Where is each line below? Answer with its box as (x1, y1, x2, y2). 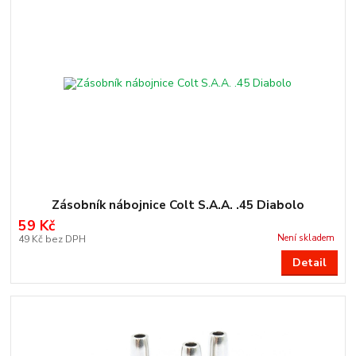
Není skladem (277, 231, 335, 244)
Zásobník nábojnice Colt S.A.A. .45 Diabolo (51, 196, 304, 214)
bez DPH (44, 233, 86, 246)
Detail (292, 255, 327, 271)
